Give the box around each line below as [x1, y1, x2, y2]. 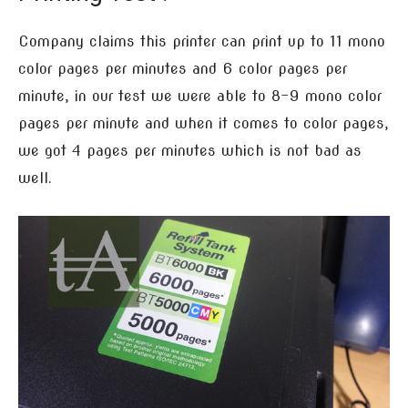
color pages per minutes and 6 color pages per [18, 60, 347, 78]
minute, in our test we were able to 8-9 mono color [18, 87, 382, 106]
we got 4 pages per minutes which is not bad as [18, 142, 362, 160]
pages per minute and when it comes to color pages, [18, 115, 389, 133]
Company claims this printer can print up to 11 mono [18, 33, 385, 51]
